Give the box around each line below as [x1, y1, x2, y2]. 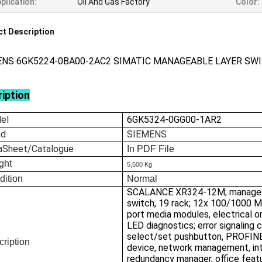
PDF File [137, 144, 175, 154]
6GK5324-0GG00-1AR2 [127, 114, 222, 125]
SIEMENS [127, 129, 167, 140]
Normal [127, 174, 158, 184]
